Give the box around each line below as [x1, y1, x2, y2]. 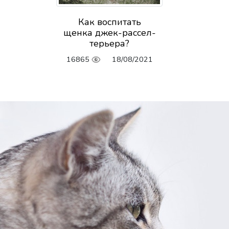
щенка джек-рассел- [63, 27, 156, 39]
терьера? [89, 37, 129, 50]
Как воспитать [78, 16, 141, 29]
